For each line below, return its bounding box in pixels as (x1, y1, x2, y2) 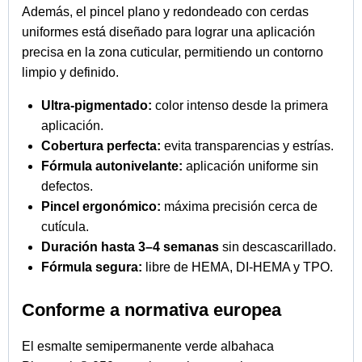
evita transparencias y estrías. (161, 138, 334, 153)
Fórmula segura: (41, 259, 142, 274)
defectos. (41, 179, 93, 193)
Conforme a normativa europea (22, 299, 281, 320)
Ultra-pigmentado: (41, 98, 152, 112)
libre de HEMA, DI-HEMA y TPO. (142, 259, 333, 274)
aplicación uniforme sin (183, 158, 318, 173)
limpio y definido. (22, 65, 119, 79)
